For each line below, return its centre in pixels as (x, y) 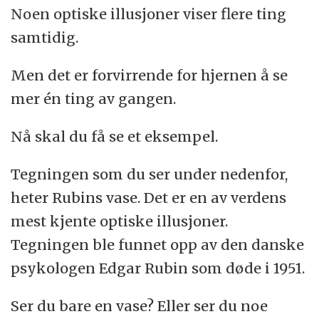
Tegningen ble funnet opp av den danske (158, 244)
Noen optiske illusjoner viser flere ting (149, 14)
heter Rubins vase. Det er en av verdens (149, 197)
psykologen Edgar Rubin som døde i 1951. (158, 268)
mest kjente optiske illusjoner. (120, 221)
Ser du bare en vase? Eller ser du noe (140, 305)
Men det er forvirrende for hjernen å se (150, 75)
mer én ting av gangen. (94, 98)
